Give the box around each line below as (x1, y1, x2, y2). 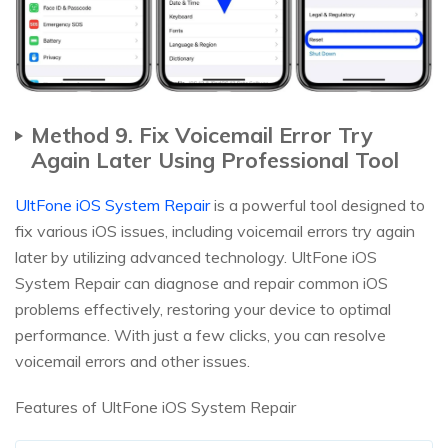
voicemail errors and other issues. (15, 350, 250, 371)
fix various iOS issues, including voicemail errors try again (15, 220, 415, 241)
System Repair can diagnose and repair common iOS (15, 272, 388, 293)
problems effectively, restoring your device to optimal (15, 298, 391, 319)
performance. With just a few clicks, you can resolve (15, 324, 386, 345)
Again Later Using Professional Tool (31, 145, 399, 173)
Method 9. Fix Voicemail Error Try (31, 120, 373, 148)
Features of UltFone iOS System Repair (15, 396, 296, 417)
